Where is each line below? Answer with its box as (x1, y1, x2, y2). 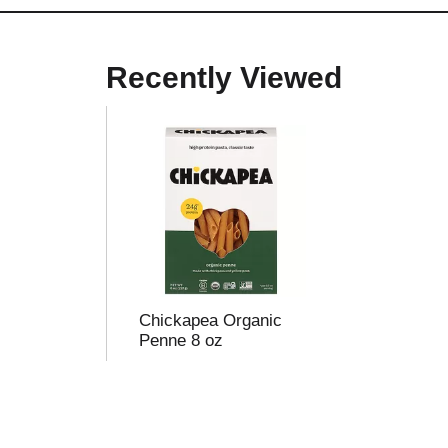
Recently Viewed (106, 61, 342, 94)
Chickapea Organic (138, 311, 282, 330)
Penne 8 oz (138, 331, 223, 350)
